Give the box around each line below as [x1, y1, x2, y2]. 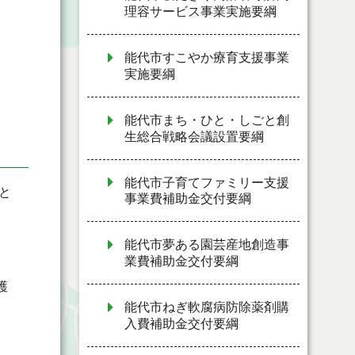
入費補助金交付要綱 [124, 316, 239, 330]
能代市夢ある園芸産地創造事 [124, 238, 289, 252]
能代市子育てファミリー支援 [124, 175, 289, 189]
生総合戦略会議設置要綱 [124, 129, 264, 143]
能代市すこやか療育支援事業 [124, 51, 289, 65]
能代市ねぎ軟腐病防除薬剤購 [124, 300, 289, 315]
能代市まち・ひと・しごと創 [124, 113, 289, 127]
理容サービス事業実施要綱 [124, 5, 277, 19]
